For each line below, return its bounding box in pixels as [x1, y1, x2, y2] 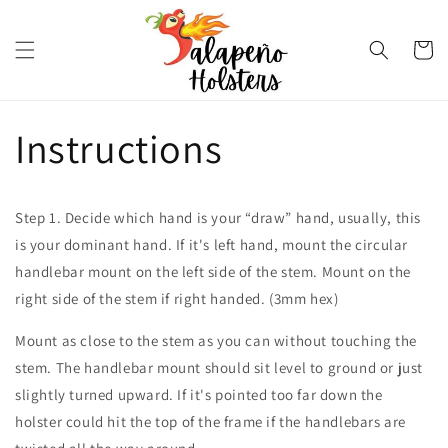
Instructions [15, 122, 223, 175]
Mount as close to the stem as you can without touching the [15, 331, 417, 351]
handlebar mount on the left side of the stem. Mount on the [15, 262, 411, 282]
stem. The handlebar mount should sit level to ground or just [15, 358, 424, 378]
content [29, 24, 84, 44]
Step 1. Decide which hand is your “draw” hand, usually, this [15, 208, 422, 228]
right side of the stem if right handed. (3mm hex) [15, 289, 339, 309]
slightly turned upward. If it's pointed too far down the [15, 385, 383, 405]
